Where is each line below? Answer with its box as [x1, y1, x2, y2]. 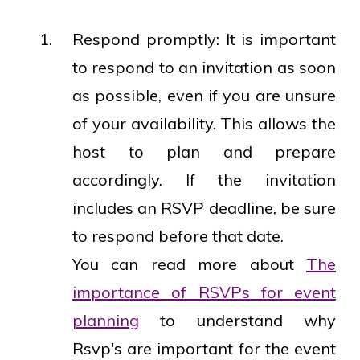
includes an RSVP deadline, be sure [72, 197, 336, 218]
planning [72, 309, 139, 330]
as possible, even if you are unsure [72, 84, 336, 105]
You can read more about [72, 253, 306, 274]
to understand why [139, 309, 336, 330]
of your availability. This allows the [72, 112, 336, 133]
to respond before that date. [72, 225, 284, 246]
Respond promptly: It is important [72, 28, 336, 49]
